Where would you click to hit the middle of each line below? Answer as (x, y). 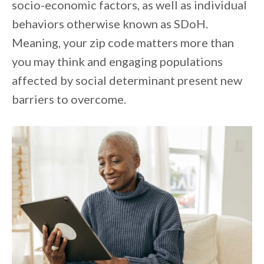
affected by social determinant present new (127, 80)
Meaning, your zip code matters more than (123, 42)
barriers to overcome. (69, 99)
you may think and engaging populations (117, 61)
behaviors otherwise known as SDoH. (110, 23)
